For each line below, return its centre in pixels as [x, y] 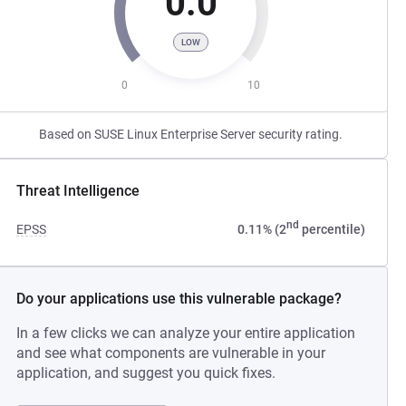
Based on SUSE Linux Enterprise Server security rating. [191, 134]
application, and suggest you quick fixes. [146, 373]
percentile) [332, 229]
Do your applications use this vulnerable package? [179, 299]
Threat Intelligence [78, 191]
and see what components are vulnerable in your [171, 353]
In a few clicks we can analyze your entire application [186, 333]
